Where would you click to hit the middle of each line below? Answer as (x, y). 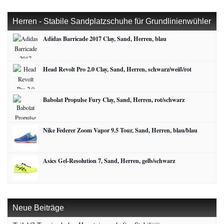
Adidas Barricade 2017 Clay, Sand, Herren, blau (105, 38)
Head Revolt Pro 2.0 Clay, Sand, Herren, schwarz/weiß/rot (117, 69)
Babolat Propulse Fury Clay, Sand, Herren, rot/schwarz (114, 99)
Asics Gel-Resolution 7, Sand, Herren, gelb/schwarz (109, 160)
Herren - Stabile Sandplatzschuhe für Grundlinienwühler (112, 21)
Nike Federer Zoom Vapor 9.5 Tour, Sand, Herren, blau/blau (120, 130)
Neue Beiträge (38, 207)
